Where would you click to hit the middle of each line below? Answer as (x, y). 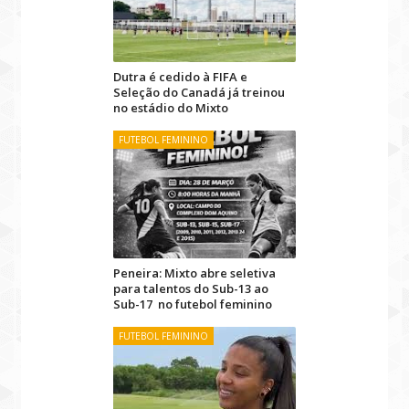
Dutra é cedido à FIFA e (180, 77)
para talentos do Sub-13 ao (191, 288)
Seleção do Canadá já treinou (199, 92)
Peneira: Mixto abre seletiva (194, 273)
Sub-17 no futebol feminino (193, 304)
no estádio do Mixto (171, 108)
